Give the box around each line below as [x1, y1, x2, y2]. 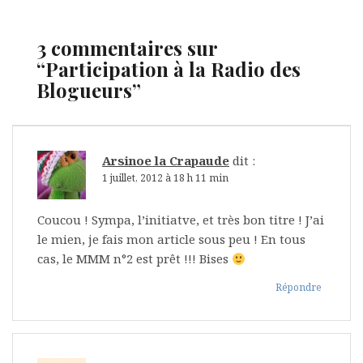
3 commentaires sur [36, 35, 218, 62]
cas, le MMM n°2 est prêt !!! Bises [37, 250, 232, 267]
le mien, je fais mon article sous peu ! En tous [37, 231, 305, 248]
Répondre [275, 280, 322, 295]
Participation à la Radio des [45, 56, 301, 83]
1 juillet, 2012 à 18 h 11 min [102, 171, 228, 186]
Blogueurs [36, 77, 132, 104]
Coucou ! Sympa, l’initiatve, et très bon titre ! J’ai [37, 211, 324, 228]
